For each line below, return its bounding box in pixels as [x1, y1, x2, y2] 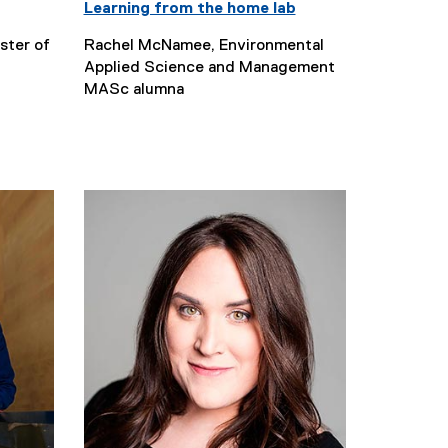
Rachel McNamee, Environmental [83, 37, 324, 54]
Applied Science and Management [83, 59, 335, 76]
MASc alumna [83, 81, 184, 98]
